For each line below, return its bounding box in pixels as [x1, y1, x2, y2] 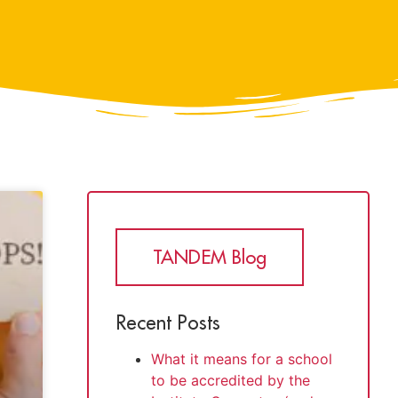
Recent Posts [115, 309, 220, 335]
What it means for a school [151, 349, 332, 368]
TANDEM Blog [153, 244, 267, 269]
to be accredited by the [151, 370, 310, 389]
